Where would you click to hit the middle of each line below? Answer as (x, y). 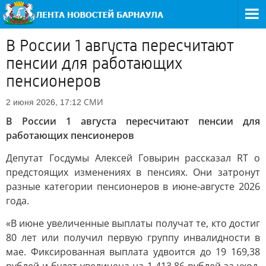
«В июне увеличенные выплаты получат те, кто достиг (133, 223)
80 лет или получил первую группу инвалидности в (133, 237)
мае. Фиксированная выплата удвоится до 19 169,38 (133, 252)
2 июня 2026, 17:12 (44, 102)
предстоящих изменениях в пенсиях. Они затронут (133, 172)
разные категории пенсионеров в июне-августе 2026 (133, 186)
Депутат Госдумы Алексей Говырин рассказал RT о (133, 158)
